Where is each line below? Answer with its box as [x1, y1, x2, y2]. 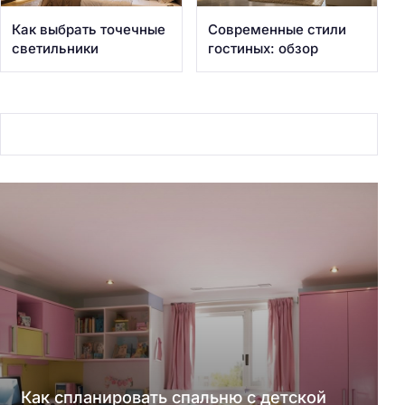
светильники [12, 39, 99, 57]
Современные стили [207, 20, 346, 38]
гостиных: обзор [207, 39, 318, 57]
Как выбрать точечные [12, 20, 165, 38]
